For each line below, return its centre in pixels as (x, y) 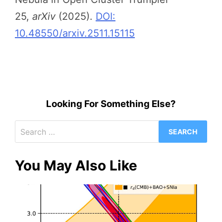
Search (127, 129)
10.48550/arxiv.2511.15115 (75, 33)
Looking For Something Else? (111, 104)
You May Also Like (76, 166)
